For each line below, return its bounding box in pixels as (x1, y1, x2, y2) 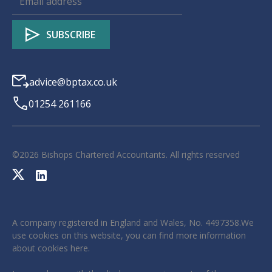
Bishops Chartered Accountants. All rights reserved (39, 148, 240, 160)
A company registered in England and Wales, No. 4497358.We (12, 216, 254, 228)
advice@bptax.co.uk (29, 75, 117, 89)
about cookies (12, 242, 70, 254)
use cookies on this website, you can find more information (12, 229, 246, 241)
